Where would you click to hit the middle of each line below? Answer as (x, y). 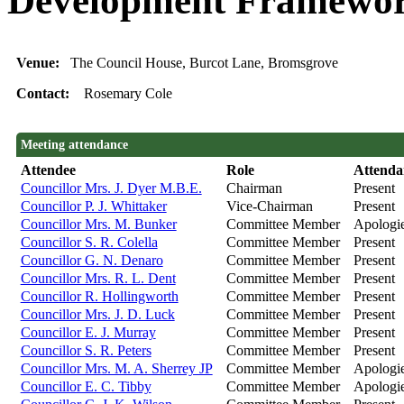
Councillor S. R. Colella (89, 243)
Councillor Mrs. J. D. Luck (97, 315)
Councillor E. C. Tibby (86, 387)
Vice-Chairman (269, 207)
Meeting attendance (74, 145)
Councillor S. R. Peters (86, 351)
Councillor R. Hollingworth (99, 297)
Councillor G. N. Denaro (92, 261)
